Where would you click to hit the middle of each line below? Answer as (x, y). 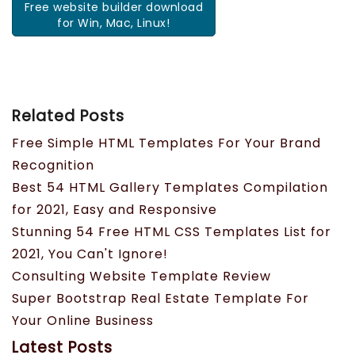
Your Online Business (83, 321)
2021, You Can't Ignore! (90, 254)
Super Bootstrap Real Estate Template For (160, 299)
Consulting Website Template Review (141, 277)
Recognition (53, 166)
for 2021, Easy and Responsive (115, 210)
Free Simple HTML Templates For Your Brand (166, 143)
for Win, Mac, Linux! (114, 23)
